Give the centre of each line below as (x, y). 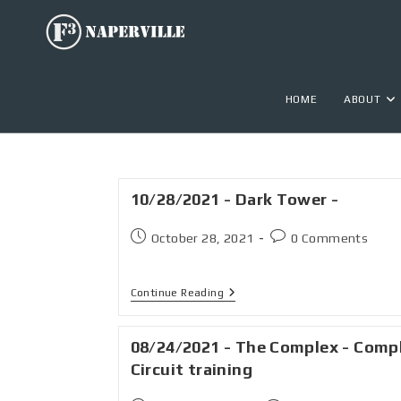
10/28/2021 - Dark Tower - (235, 199)
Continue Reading (177, 293)
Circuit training (191, 369)
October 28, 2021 (202, 238)
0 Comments (330, 238)
